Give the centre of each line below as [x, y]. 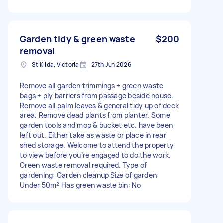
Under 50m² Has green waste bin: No [81, 185]
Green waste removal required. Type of [84, 165]
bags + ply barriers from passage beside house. [97, 95]
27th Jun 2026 [111, 64]
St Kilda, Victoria [56, 64]
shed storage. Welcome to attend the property [97, 145]
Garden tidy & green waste [78, 39]
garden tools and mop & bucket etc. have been [96, 125]
